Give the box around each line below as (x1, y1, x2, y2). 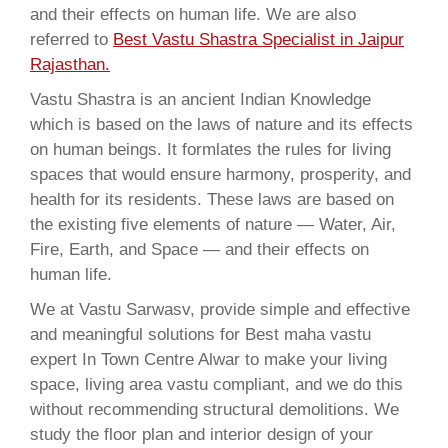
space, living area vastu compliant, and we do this (30, 374, 403, 394)
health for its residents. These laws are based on (30, 189, 394, 209)
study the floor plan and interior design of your (30, 424, 373, 444)
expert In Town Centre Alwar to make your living (30, 349, 387, 369)
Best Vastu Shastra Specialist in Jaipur (113, 29, 404, 49)
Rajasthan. (30, 54, 110, 74)
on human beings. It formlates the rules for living (30, 139, 391, 159)
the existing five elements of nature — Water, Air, (30, 214, 396, 234)
